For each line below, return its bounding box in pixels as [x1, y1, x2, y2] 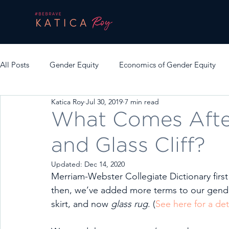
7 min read [125, 97, 159, 106]
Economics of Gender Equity [119, 59, 216, 70]
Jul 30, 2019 [86, 97, 123, 106]
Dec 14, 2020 [84, 159, 125, 169]
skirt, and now [51, 198, 111, 210]
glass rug [111, 198, 148, 210]
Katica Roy [51, 97, 84, 106]
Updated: [51, 159, 84, 169]
